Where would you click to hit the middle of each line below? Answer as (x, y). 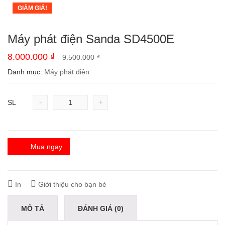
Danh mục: (26, 72)
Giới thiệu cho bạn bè (71, 184)
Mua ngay (46, 147)
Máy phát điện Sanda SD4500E (91, 39)
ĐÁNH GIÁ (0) (101, 208)
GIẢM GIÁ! (32, 8)
